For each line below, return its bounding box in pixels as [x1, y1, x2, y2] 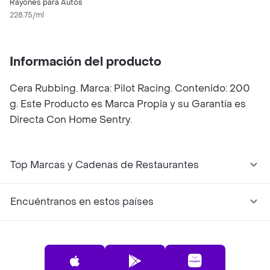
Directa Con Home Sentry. [10, 113, 132, 126]
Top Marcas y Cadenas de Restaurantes [10, 159, 199, 171]
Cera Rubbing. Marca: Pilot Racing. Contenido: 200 [10, 82, 250, 95]
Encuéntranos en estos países [10, 195, 154, 208]
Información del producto [10, 54, 162, 70]
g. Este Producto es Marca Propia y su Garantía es [10, 98, 246, 110]
